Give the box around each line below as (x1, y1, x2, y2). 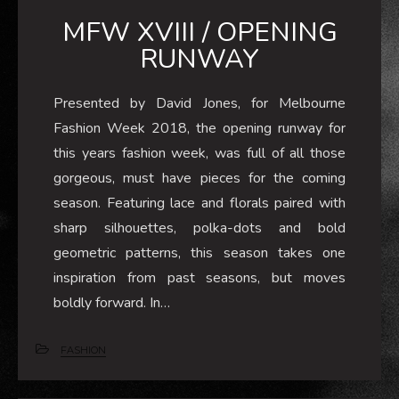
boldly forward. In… (53, 292, 170, 313)
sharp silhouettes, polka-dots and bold (53, 217, 346, 238)
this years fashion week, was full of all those (53, 142, 346, 163)
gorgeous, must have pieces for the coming (53, 167, 346, 188)
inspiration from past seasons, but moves (53, 267, 346, 288)
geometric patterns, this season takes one (53, 242, 346, 263)
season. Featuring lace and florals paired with (53, 192, 346, 213)
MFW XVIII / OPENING (61, 13, 338, 51)
